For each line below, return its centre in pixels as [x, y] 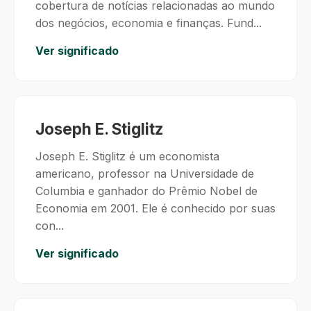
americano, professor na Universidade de [145, 174]
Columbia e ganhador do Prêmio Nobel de [146, 191]
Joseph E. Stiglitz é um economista [127, 156]
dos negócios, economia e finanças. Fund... [149, 23]
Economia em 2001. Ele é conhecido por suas [155, 208]
